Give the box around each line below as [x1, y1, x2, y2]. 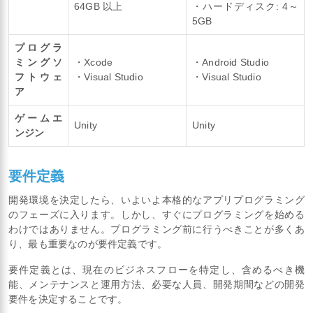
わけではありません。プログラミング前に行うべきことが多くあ [8, 223, 305, 235]
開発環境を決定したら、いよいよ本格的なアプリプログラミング [8, 194, 305, 205]
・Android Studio [192, 56, 269, 68]
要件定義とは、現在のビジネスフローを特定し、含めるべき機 [8, 263, 305, 275]
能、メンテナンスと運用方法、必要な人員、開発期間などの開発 [8, 278, 305, 290]
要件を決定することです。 [8, 293, 128, 305]
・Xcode [74, 56, 113, 68]
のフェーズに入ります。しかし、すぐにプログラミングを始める [8, 208, 305, 220]
